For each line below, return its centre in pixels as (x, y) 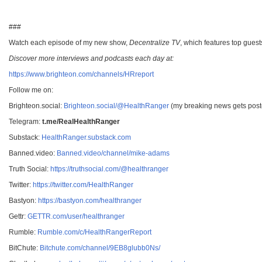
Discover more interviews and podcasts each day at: (91, 58)
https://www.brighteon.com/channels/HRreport (81, 74)
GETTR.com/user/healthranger (76, 216)
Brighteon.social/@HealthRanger (116, 106)
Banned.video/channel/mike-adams (113, 153)
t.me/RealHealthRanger (80, 121)
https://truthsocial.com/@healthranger (109, 169)
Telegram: (25, 121)
